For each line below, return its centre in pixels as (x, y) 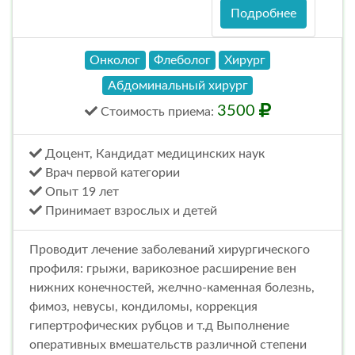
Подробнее (264, 14)
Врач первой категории (111, 173)
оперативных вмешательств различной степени (168, 345)
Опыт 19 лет (80, 192)
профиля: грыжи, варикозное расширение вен (163, 269)
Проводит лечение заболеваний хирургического (170, 250)
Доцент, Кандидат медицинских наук (153, 154)
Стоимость (132, 112)
